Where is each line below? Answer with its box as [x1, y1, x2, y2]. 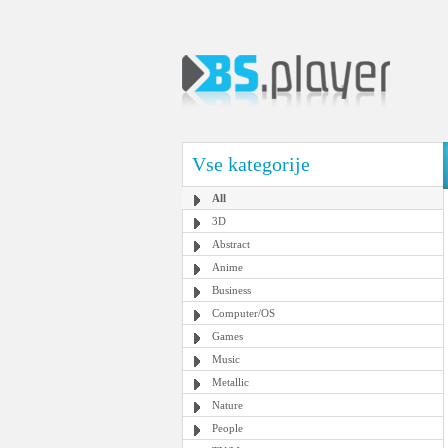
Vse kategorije [192, 153, 310, 175]
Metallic [212, 376, 249, 388]
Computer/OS [212, 307, 275, 319]
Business [212, 284, 251, 296]
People [212, 422, 243, 434]
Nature [212, 399, 243, 411]
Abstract [212, 238, 250, 250]
